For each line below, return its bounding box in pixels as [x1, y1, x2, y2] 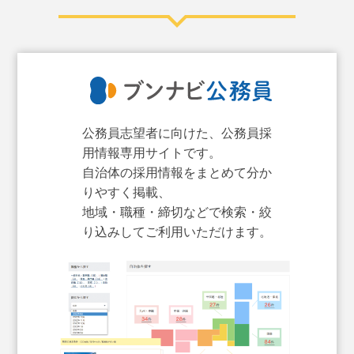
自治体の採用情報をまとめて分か [82, 165, 272, 179]
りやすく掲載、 [82, 185, 171, 199]
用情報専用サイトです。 [82, 145, 221, 160]
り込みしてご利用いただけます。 [82, 224, 272, 239]
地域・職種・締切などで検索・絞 [82, 205, 272, 219]
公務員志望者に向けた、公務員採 [82, 126, 272, 140]
